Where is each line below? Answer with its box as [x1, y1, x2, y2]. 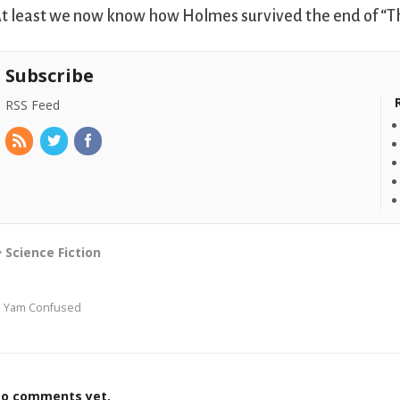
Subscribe [5, 63, 95, 88]
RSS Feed [5, 96, 61, 114]
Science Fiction [5, 244, 102, 262]
